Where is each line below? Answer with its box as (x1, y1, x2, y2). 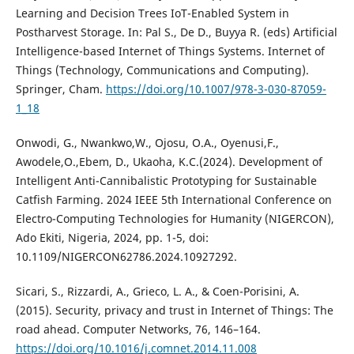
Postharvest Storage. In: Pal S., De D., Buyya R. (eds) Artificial (15, 24, 337, 40)
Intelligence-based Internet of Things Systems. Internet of (15, 43, 325, 59)
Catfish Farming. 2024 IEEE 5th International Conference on (15, 192, 332, 208)
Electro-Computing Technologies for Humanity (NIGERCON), (15, 211, 334, 227)
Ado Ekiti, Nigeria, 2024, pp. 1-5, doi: (15, 230, 209, 246)
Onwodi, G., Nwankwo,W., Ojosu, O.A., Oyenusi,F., (15, 135, 279, 151)
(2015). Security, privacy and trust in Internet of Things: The (15, 303, 333, 318)
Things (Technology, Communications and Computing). (15, 62, 309, 78)
